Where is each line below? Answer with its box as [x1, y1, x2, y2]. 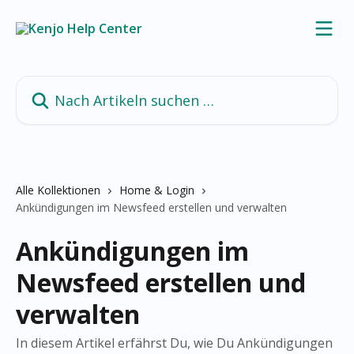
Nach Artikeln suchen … [15, 76, 153, 93]
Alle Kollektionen [16, 183, 100, 198]
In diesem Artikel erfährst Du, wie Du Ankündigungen [16, 334, 333, 352]
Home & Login [119, 183, 194, 198]
